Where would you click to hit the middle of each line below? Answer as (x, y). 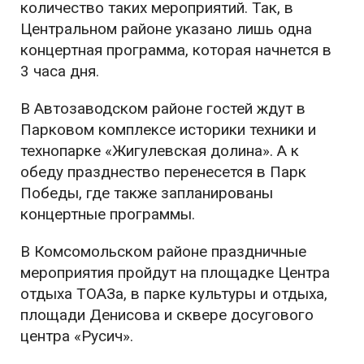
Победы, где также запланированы (147, 193)
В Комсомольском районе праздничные (163, 251)
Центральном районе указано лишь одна (166, 28)
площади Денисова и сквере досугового (167, 314)
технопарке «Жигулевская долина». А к (160, 150)
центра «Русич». (77, 336)
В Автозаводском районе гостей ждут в (163, 108)
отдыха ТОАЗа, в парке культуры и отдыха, (174, 293)
